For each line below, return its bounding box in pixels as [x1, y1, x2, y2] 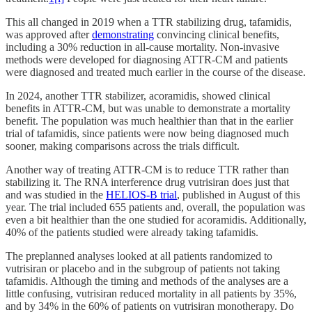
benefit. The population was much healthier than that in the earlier [6, 114, 293, 127]
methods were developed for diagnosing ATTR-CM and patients [6, 53, 288, 65]
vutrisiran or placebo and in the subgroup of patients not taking [6, 262, 280, 274]
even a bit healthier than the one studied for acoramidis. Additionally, [6, 213, 306, 226]
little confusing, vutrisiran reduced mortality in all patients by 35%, [6, 287, 297, 299]
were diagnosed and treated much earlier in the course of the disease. [6, 65, 306, 78]
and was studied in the [6, 188, 106, 201]
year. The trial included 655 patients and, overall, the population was [6, 201, 305, 213]
